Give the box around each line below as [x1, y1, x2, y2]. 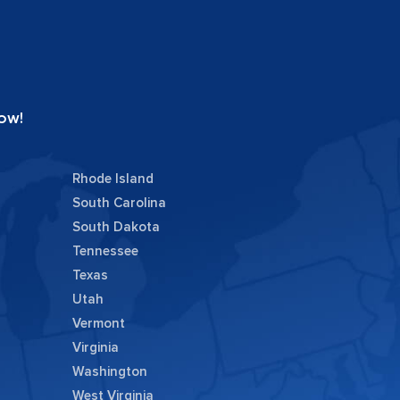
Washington [71, 363, 147, 380]
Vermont [71, 315, 125, 332]
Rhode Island [71, 171, 154, 187]
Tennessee [71, 243, 138, 260]
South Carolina [71, 195, 166, 212]
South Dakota [71, 219, 160, 236]
